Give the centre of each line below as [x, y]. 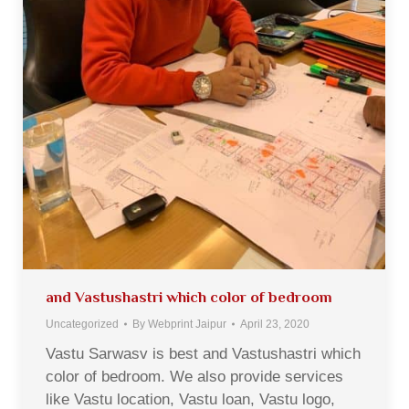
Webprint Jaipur [187, 324]
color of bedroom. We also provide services [194, 376]
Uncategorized [82, 324]
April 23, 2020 [275, 324]
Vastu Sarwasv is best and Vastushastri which [203, 353]
